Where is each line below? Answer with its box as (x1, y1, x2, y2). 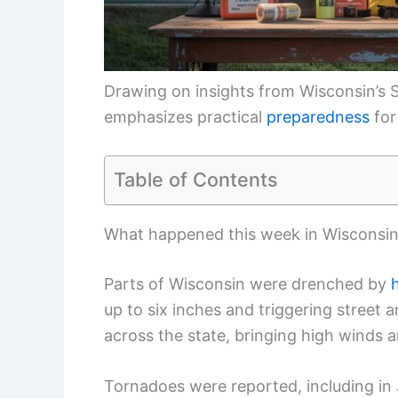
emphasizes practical (104, 107, 267, 126)
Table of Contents (114, 167, 278, 191)
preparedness (267, 107, 370, 126)
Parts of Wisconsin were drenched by (104, 274, 391, 293)
